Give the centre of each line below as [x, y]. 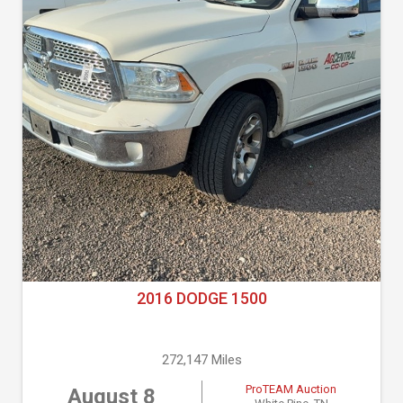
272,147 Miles [201, 360]
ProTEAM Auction [291, 389]
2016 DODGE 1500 [201, 298]
